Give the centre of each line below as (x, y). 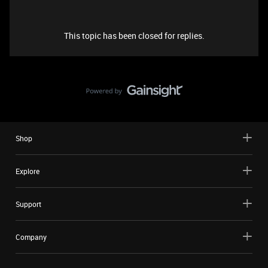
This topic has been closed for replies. (134, 36)
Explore (28, 171)
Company (31, 237)
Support (28, 204)
